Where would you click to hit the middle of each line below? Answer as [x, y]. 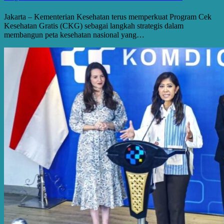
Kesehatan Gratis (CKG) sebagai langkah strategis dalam [94, 25]
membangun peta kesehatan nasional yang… [74, 34]
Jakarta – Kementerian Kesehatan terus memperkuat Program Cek [108, 16]
